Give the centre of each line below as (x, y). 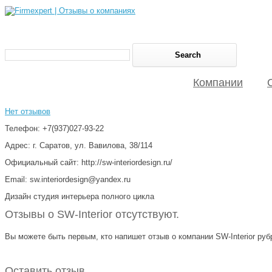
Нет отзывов (28, 111)
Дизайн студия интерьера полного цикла (80, 196)
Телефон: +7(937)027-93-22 (54, 128)
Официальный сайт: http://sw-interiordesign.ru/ (89, 162)
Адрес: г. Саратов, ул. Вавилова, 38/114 (79, 145)
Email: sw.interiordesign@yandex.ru (68, 179)
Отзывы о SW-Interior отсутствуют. (92, 214)
